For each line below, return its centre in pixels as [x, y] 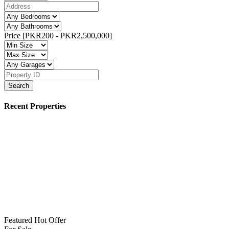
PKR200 [39, 35]
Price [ [15, 35]
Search [19, 85]
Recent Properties [35, 106]
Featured [19, 220]
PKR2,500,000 [85, 35]
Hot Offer [50, 220]
